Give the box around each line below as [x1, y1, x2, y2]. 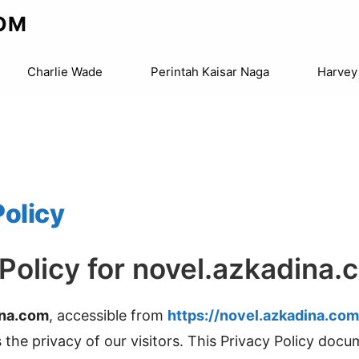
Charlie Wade [27, 64, 103, 79]
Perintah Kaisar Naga [151, 64, 269, 79]
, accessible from [49, 307, 167, 324]
